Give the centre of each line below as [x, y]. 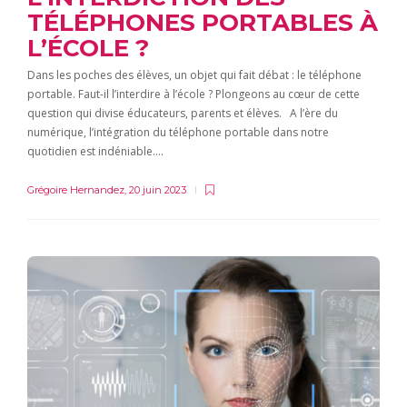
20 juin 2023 [158, 189]
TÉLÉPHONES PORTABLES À [203, 22]
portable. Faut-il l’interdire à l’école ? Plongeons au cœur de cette [194, 94]
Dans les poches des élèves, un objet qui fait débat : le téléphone [194, 74]
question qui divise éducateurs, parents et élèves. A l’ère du [183, 113]
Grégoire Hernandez [76, 189]
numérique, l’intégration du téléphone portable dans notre [178, 132]
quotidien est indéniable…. [95, 151]
